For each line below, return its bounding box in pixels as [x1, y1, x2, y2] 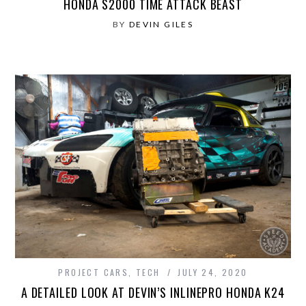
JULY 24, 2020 [178, 266, 248, 278]
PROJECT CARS [58, 266, 129, 278]
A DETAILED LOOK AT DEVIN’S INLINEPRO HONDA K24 [20, 283, 286, 301]
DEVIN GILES [128, 18, 194, 29]
